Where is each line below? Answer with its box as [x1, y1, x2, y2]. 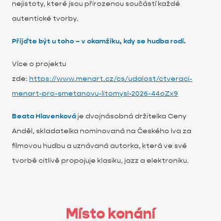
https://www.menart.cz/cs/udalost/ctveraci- [29, 74, 192, 83]
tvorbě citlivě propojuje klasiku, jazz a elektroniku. [12, 156, 189, 165]
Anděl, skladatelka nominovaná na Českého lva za [12, 126, 191, 135]
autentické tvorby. [12, 14, 80, 23]
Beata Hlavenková [12, 111, 76, 120]
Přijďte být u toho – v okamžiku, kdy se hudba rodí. [12, 37, 186, 45]
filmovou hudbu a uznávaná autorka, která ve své [12, 141, 187, 150]
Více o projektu [12, 59, 66, 68]
